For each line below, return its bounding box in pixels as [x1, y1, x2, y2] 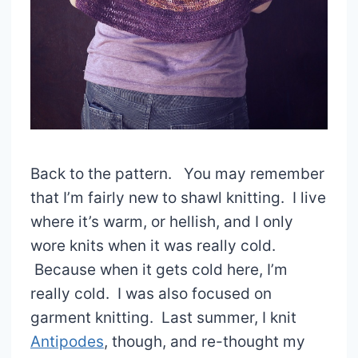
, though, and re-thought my [103, 332, 305, 351]
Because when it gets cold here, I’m [30, 260, 288, 279]
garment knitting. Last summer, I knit [30, 308, 296, 327]
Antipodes [30, 332, 104, 351]
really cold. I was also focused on [30, 284, 272, 303]
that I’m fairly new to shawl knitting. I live [30, 188, 326, 207]
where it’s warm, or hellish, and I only [30, 212, 293, 231]
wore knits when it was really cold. [30, 236, 276, 255]
